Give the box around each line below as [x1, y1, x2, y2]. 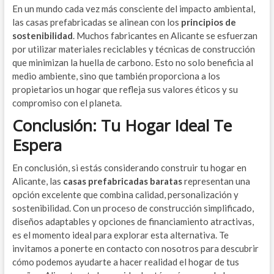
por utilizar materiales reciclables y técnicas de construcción [12, 43, 255, 54]
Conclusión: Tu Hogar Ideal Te [12, 114, 232, 136]
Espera [12, 134, 62, 156]
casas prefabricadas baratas [62, 176, 182, 187]
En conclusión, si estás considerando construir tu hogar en [12, 162, 246, 173]
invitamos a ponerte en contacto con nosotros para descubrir [12, 243, 259, 254]
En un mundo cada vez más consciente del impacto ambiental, [12, 3, 255, 14]
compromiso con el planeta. [12, 97, 122, 108]
